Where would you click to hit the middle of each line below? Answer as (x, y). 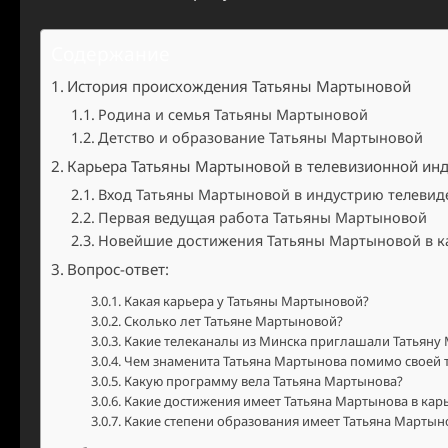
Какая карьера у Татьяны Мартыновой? (246, 301)
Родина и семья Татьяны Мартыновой (232, 114)
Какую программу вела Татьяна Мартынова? (263, 381)
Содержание (110, 53)
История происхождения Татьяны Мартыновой (239, 86)
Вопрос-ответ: (118, 269)
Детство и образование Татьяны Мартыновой (260, 137)
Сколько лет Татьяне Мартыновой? (233, 321)
